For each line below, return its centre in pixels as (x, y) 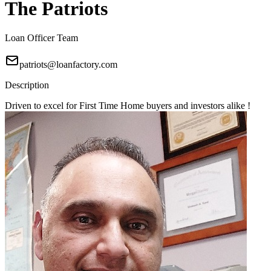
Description (27, 85)
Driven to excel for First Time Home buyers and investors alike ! (128, 106)
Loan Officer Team (41, 38)
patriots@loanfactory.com (68, 65)
